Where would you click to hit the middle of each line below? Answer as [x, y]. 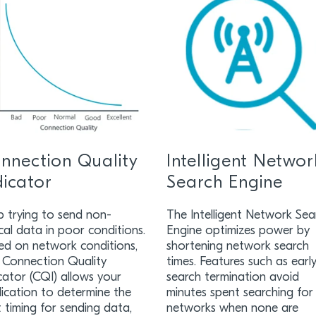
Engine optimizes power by [238, 231]
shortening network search [238, 247]
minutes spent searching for [240, 293]
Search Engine [225, 183]
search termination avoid [233, 278]
